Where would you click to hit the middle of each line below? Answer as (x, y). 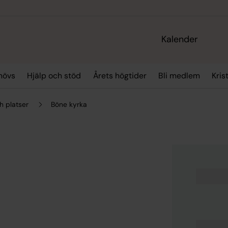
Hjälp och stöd (54, 76)
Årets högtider (120, 76)
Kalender (180, 39)
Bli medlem (179, 76)
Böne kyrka (69, 104)
